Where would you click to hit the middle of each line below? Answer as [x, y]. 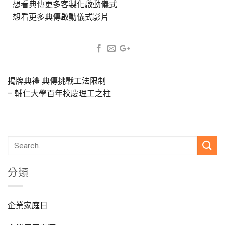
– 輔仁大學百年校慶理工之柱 [59, 94]
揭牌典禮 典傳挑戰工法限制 [57, 81]
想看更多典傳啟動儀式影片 [61, 17]
